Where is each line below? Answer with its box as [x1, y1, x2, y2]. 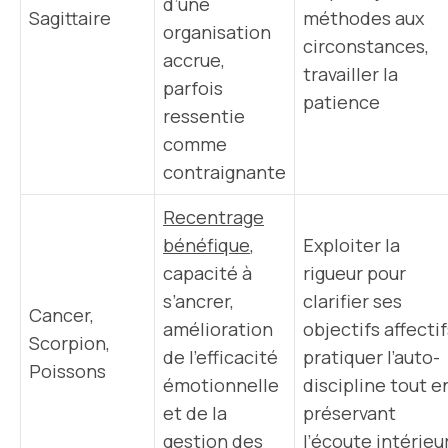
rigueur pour [303, 261, 406, 285]
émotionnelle [163, 373, 279, 397]
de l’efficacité [163, 345, 278, 369]
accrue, [163, 48, 225, 72]
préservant [303, 401, 396, 425]
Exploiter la [303, 233, 400, 257]
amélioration [163, 317, 273, 341]
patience [303, 90, 380, 114]
